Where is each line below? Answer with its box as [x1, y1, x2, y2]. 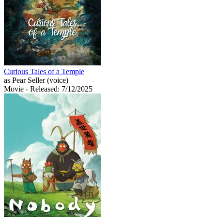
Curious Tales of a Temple [4, 67, 84, 76]
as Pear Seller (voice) [4, 76, 68, 84]
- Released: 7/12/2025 [26, 84, 93, 93]
